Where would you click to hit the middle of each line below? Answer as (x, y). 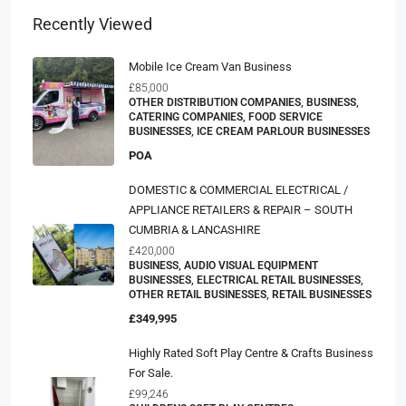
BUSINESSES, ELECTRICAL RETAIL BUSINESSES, (246, 280)
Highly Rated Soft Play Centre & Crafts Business (251, 353)
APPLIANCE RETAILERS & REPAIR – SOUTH (241, 210)
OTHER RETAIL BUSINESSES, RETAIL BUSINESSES (250, 295)
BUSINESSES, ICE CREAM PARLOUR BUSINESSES (249, 131)
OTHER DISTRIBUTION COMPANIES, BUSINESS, (244, 102)
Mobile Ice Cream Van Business (210, 67)
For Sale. (151, 373)
